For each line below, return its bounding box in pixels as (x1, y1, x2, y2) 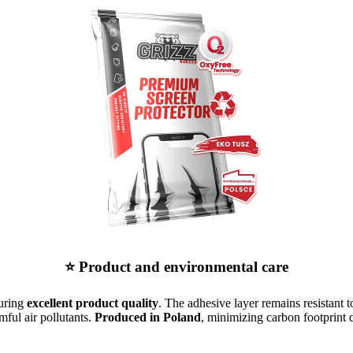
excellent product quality (26, 295, 158, 310)
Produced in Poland (95, 310, 201, 324)
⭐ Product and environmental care (65, 258, 288, 275)
